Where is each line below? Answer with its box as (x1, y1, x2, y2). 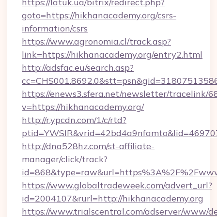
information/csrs (22, 23, 88, 34)
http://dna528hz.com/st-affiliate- (22, 140, 155, 152)
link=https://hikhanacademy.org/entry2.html (22, 49, 202, 60)
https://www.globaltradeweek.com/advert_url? (22, 180, 212, 191)
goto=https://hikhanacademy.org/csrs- (22, 10, 176, 21)
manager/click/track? (22, 154, 108, 165)
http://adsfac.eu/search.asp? (22, 62, 134, 73)
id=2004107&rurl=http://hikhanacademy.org (22, 193, 203, 204)
